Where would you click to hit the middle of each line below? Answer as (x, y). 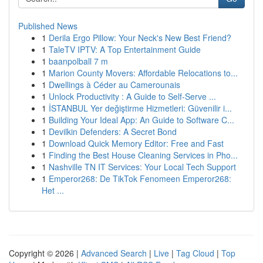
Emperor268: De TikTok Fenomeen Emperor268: (140, 178)
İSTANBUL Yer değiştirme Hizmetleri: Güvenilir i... (140, 108)
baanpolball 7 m (78, 61)
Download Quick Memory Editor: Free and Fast (136, 143)
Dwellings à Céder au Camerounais (114, 85)
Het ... (53, 190)
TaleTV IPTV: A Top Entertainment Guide (125, 49)
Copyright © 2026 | (45, 253)
